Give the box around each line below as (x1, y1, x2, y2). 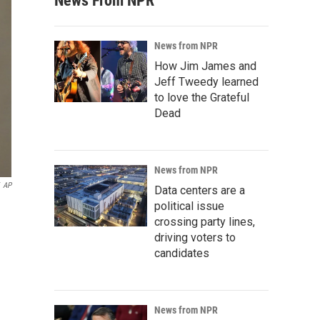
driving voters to (154, 231, 236, 244)
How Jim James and (154, 59, 256, 73)
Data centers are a (154, 184, 245, 197)
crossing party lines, (154, 215, 255, 229)
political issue (154, 199, 224, 213)
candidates (154, 246, 209, 260)
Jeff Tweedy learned (154, 75, 259, 89)
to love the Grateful (154, 91, 249, 104)
